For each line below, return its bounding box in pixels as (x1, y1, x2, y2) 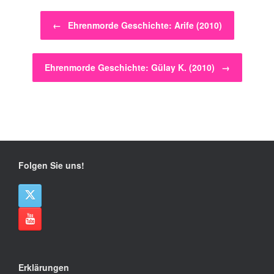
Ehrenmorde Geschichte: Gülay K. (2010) (44, 61, 217, 74)
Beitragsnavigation (21, 10, 87, 23)
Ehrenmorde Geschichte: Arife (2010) (65, 19, 222, 32)
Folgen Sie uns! (18, 159, 84, 172)
